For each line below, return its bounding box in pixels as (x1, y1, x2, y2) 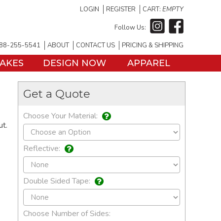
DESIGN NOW (43, 58, 106, 69)
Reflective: (23, 143, 62, 154)
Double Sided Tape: (23, 176, 92, 187)
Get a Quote (23, 87, 90, 101)
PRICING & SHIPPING (122, 41, 184, 50)
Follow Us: (114, 23, 146, 32)
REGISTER (106, 5, 136, 14)
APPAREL (127, 58, 170, 69)
